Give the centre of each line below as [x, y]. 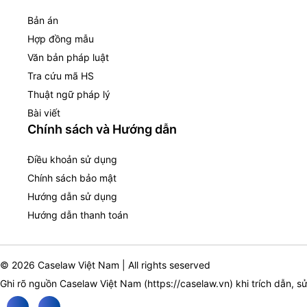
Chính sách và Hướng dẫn [102, 130]
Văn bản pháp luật [68, 58]
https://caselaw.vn [188, 284]
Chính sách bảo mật [72, 178]
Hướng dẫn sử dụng [72, 197]
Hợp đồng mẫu [61, 39]
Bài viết [44, 113]
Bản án [43, 21]
